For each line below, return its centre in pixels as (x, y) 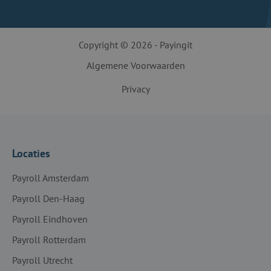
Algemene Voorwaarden (135, 65)
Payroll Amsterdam (51, 178)
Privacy (135, 89)
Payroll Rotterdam (49, 240)
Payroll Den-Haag (48, 198)
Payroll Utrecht (42, 260)
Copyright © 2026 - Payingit (135, 45)
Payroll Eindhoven (50, 219)
